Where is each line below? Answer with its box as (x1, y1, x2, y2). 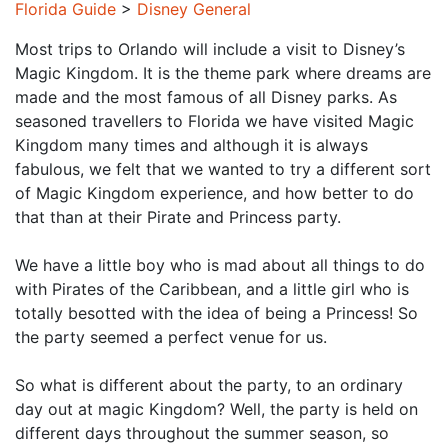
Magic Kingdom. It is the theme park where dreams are (15, 63, 431, 83)
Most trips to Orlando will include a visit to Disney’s (15, 39, 405, 59)
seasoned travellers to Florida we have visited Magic (15, 111, 414, 131)
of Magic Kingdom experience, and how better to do (15, 183, 414, 203)
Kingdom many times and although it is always (15, 135, 368, 155)
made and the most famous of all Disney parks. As (15, 87, 397, 107)
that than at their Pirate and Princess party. (15, 207, 341, 227)
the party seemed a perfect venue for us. (15, 327, 327, 347)
